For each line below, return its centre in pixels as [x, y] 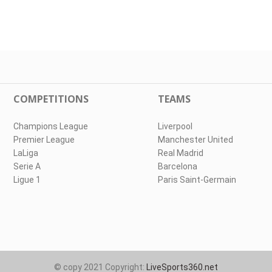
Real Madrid [180, 153]
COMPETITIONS [51, 99]
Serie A [27, 166]
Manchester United [195, 140]
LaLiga [26, 153]
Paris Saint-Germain [197, 180]
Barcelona [177, 166]
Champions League [51, 126]
